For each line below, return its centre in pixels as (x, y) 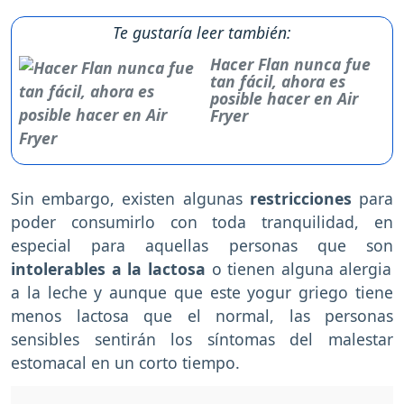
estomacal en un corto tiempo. (125, 362)
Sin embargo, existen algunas (127, 198)
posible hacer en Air (285, 98)
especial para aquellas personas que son (202, 245)
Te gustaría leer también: (202, 32)
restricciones (297, 198)
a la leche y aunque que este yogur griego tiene (202, 292)
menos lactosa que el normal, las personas (202, 315)
